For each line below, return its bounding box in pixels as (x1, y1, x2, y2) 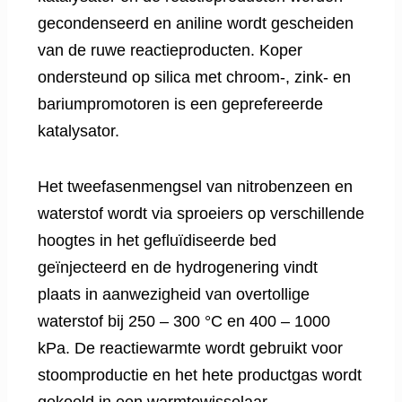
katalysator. (38, 122, 119, 141)
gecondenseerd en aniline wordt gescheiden (38, 14, 354, 33)
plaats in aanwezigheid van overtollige (38, 285, 310, 304)
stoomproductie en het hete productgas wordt (38, 366, 362, 385)
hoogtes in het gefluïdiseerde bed (38, 232, 276, 250)
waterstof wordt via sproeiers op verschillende (38, 205, 364, 223)
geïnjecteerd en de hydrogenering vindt (38, 258, 318, 277)
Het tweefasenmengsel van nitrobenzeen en (38, 178, 353, 197)
